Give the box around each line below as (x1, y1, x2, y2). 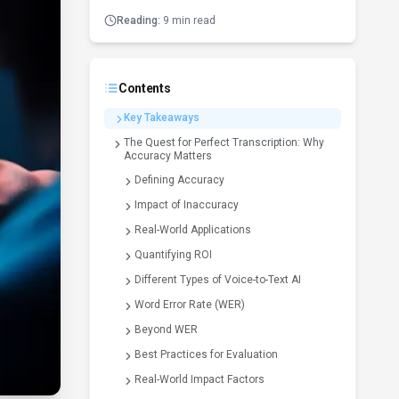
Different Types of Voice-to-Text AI (134, 273, 301, 286)
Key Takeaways (124, 111, 199, 124)
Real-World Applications (134, 224, 251, 236)
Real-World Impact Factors (134, 373, 265, 386)
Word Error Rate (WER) (134, 298, 245, 311)
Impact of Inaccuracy (134, 199, 239, 211)
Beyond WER (134, 323, 198, 336)
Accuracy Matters (124, 150, 212, 162)
